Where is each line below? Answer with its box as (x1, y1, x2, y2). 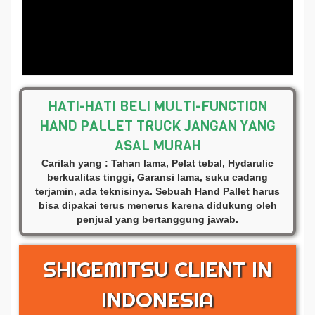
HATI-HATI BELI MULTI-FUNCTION (48, 97, 267, 117)
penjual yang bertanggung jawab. (77, 214, 238, 226)
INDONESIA (101, 286, 214, 314)
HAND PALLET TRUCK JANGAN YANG (39, 117, 276, 136)
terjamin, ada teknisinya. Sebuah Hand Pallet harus (35, 186, 280, 198)
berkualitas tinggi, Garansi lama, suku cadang (47, 172, 268, 184)
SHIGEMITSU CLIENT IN (43, 256, 272, 283)
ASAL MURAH (114, 136, 201, 156)
